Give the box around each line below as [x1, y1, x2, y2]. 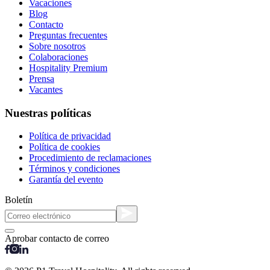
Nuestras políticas [5, 106, 91, 119]
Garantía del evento [29, 174, 103, 185]
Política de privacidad [29, 131, 111, 142]
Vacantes [29, 84, 63, 95]
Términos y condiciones [29, 163, 120, 174]
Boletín [5, 195, 33, 206]
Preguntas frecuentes [29, 30, 107, 40]
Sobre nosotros [29, 40, 86, 51]
